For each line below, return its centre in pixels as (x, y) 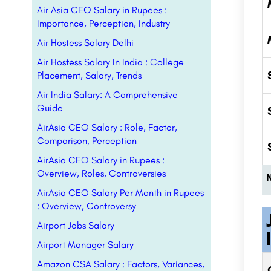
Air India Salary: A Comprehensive (107, 95)
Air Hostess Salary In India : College (110, 62)
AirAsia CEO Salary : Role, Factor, (107, 127)
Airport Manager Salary (85, 245)
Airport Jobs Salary (76, 225)
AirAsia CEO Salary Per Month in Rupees (120, 193)
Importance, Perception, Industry (103, 23)
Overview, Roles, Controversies (101, 173)
